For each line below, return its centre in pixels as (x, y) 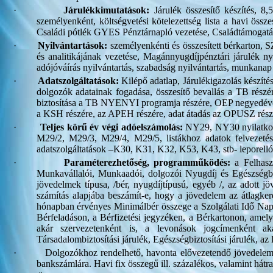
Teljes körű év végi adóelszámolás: (112, 127)
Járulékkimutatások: (109, 10)
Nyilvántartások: (73, 45)
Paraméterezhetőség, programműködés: (147, 162)
